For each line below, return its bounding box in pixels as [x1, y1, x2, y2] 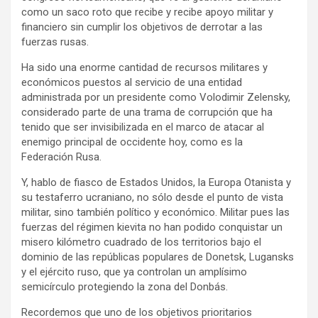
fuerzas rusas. [21, 35, 89, 48]
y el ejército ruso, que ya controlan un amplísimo [21, 265, 247, 278]
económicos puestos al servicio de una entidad [21, 75, 242, 89]
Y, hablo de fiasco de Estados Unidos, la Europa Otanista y [21, 175, 291, 189]
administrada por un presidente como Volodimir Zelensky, [21, 90, 290, 104]
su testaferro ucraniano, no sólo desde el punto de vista [21, 190, 283, 204]
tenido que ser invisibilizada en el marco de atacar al [21, 120, 264, 133]
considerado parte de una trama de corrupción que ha [21, 105, 273, 119]
